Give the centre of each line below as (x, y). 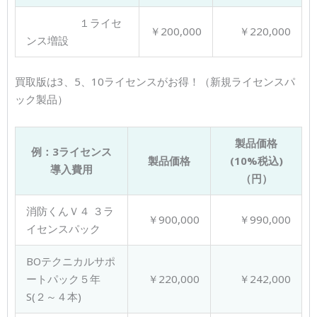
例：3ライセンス (71, 152)
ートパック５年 (63, 279)
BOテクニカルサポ (71, 261)
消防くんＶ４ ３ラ (70, 211)
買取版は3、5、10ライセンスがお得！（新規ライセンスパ (155, 82)
